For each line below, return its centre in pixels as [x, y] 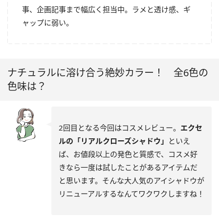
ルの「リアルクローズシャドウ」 [113, 141]
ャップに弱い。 [48, 22]
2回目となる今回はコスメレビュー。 [120, 127]
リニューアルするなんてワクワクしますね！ [131, 193]
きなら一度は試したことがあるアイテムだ [128, 167]
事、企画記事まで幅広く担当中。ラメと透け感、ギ [106, 9]
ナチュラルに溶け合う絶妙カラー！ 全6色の [108, 72]
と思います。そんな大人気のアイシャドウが [131, 180]
